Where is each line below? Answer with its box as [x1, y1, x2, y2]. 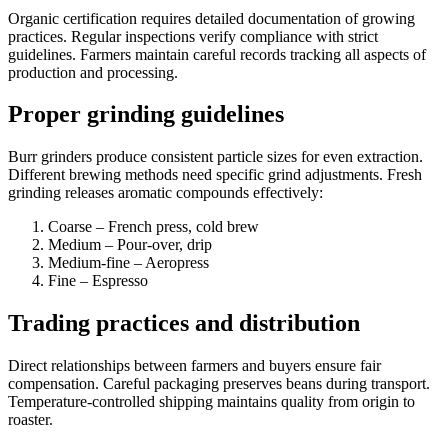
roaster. [8, 411, 53, 429]
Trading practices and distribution [8, 310, 360, 337]
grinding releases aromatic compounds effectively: [8, 184, 323, 202]
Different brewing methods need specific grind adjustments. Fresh [8, 166, 422, 184]
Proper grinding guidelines [8, 101, 284, 128]
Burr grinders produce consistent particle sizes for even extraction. [8, 148, 423, 166]
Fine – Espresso [48, 272, 148, 290]
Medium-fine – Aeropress [48, 254, 209, 272]
